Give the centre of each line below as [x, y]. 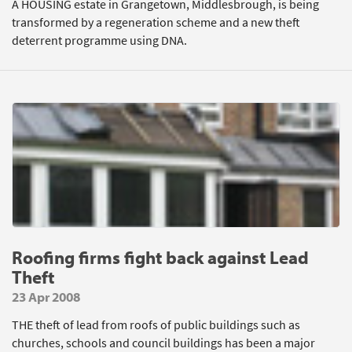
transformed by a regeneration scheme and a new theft [156, 22]
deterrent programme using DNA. [99, 40]
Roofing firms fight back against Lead [160, 257]
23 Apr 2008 [46, 297]
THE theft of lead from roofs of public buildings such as [156, 325]
